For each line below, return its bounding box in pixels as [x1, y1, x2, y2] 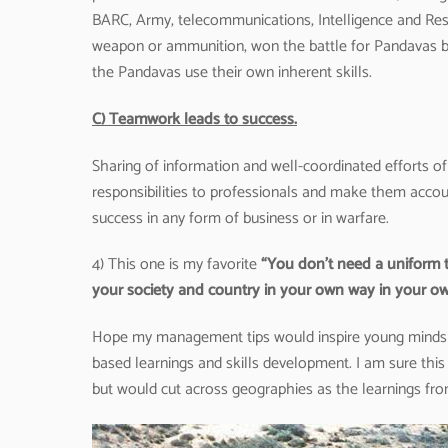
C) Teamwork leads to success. [92, 105, 297, 133]
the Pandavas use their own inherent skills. [92, 59, 372, 87]
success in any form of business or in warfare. [92, 204, 389, 232]
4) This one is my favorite [92, 251, 261, 279]
